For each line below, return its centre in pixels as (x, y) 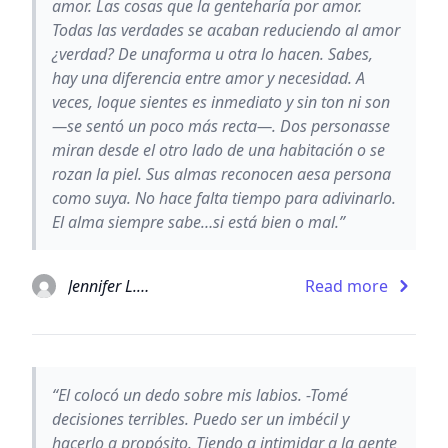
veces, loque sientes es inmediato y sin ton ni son (221, 101)
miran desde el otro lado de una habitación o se (218, 149)
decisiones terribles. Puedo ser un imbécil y (200, 418)
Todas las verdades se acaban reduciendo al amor (226, 29)
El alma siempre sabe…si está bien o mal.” (198, 221)
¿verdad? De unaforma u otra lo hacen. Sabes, (212, 53)
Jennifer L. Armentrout (143, 285)
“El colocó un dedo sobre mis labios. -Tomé (200, 394)
